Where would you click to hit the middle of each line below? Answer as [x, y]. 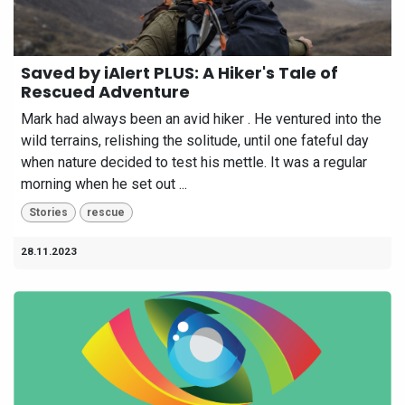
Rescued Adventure [105, 91]
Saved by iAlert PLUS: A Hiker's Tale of [179, 72]
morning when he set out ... [104, 184]
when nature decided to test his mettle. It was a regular [194, 162]
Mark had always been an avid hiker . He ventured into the [201, 118]
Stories [48, 212]
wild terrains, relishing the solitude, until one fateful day [195, 140]
